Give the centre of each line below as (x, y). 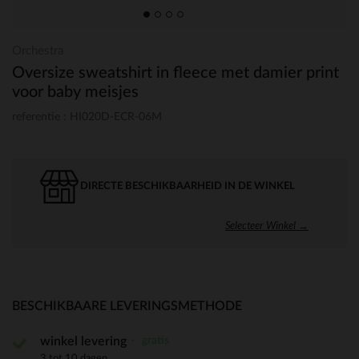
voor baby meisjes (75, 92)
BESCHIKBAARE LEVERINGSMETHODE (127, 306)
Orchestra (38, 51)
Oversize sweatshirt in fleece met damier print (175, 73)
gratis (154, 340)
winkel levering (83, 341)
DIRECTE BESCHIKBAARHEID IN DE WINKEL (188, 186)
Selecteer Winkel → (267, 225)
